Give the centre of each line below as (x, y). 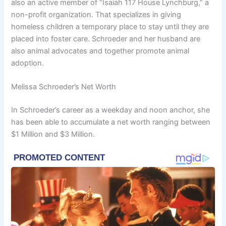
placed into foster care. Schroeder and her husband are (106, 39)
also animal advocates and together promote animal (100, 51)
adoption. (28, 63)
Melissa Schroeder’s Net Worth (64, 87)
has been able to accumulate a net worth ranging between (111, 122)
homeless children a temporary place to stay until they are (110, 26)
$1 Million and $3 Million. (53, 134)
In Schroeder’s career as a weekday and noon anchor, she (111, 110)
